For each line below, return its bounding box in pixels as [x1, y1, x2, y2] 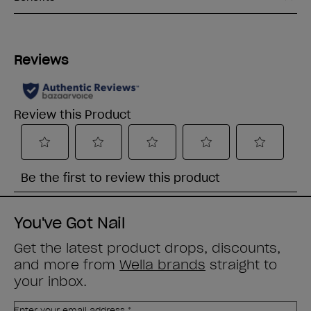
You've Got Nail [14, 213, 126, 233]
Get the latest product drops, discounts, [14, 240, 280, 257]
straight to [205, 257, 277, 274]
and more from [14, 257, 119, 274]
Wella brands [119, 257, 205, 274]
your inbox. [14, 274, 87, 290]
